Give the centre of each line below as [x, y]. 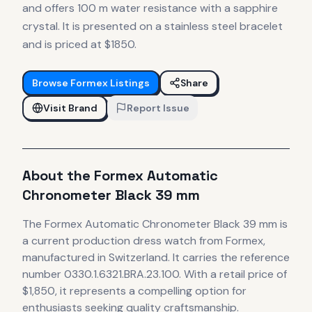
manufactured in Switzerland [95, 258]
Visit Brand [70, 108]
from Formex [230, 241]
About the [58, 176]
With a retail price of [234, 274]
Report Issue [158, 108]
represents [96, 291]
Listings [129, 83]
